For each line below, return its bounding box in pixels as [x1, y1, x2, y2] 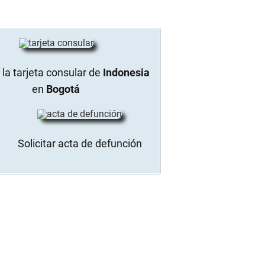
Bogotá [46, 82, 80, 95]
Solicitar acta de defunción [17, 137, 142, 150]
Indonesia [103, 66, 150, 79]
